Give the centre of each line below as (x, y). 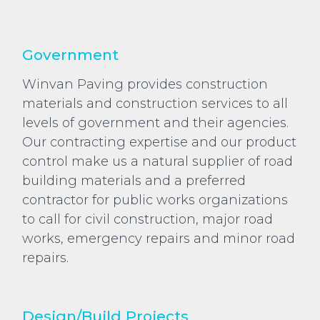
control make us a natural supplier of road (157, 162)
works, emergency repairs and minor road (159, 239)
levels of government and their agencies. (155, 123)
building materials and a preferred (134, 181)
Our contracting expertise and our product (159, 142)
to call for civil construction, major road (147, 220)
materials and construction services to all (155, 104)
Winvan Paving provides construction (145, 85)
